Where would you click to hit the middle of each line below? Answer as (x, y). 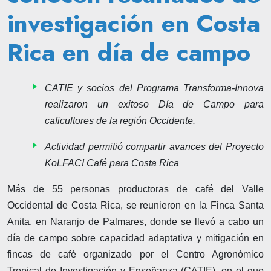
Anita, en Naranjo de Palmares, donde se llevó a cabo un (135, 221)
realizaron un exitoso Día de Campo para (154, 104)
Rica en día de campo (129, 52)
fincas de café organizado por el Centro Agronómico (135, 254)
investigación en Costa (134, 23)
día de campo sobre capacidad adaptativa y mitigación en (135, 238)
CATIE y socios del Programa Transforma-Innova (154, 88)
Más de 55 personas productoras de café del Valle (135, 189)
